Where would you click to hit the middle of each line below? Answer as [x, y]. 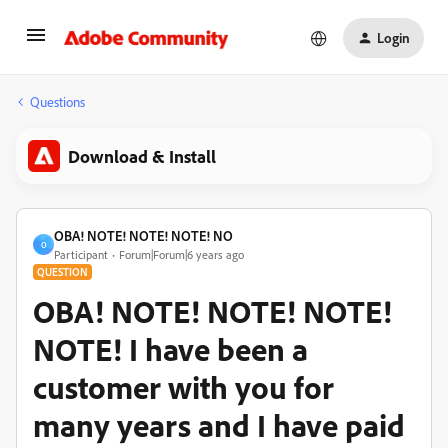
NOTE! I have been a [170, 349]
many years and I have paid [219, 425]
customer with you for [183, 387]
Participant [81, 254]
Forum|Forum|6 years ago [181, 254]
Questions [57, 101]
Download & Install [142, 156]
